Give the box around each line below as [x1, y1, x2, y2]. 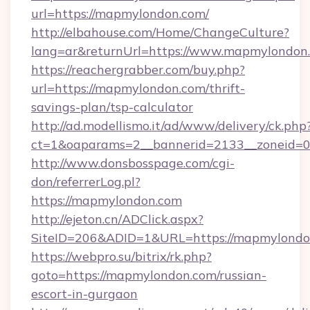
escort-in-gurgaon [31, 286, 138, 302]
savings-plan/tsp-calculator [31, 99, 193, 115]
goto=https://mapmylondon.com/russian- [31, 267, 266, 283]
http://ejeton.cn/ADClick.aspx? [31, 211, 203, 227]
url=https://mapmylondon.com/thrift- [31, 80, 245, 96]
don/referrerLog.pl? [31, 174, 140, 190]
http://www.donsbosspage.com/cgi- [31, 155, 235, 171]
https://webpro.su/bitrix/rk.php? [31, 248, 212, 264]
